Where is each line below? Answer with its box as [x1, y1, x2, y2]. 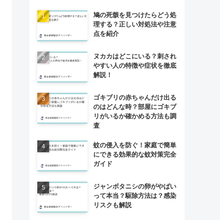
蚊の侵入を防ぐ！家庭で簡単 [93, 141, 176, 149]
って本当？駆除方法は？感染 [93, 192, 176, 200]
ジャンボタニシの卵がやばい [93, 183, 176, 191]
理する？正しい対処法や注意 [93, 20, 176, 28]
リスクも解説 [93, 201, 132, 209]
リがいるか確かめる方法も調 [93, 112, 176, 120]
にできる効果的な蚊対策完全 [93, 150, 176, 158]
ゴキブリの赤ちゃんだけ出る [93, 93, 176, 101]
